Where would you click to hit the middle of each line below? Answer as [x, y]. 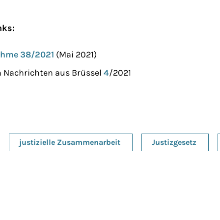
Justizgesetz [174, 142]
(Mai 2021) [75, 54]
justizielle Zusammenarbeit [70, 142]
